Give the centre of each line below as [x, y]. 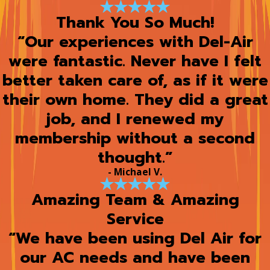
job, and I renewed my [135, 119]
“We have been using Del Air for [135, 239]
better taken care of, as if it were [135, 80]
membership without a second [135, 138]
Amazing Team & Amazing [135, 200]
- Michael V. [135, 171]
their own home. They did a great [135, 99]
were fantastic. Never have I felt [135, 61]
